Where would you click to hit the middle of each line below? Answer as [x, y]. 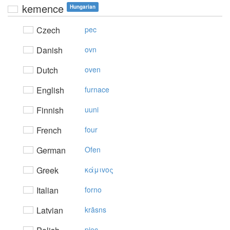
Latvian [49, 210]
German [50, 150]
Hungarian [83, 7]
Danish [49, 50]
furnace [97, 89]
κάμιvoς [99, 169]
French [48, 130]
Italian [46, 190]
